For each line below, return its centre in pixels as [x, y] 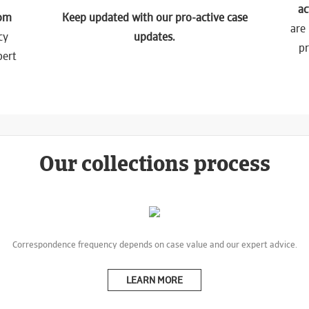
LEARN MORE [154, 280]
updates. [154, 37]
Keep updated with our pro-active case [154, 18]
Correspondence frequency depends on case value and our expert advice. [154, 245]
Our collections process [154, 163]
